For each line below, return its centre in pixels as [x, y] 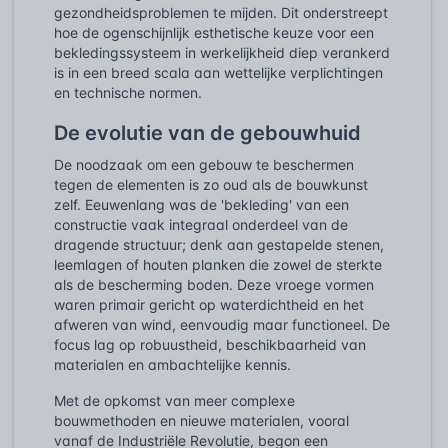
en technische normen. [128, 92]
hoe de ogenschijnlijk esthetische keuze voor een [214, 32]
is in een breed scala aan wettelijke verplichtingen [218, 72]
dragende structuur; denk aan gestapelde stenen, [219, 244]
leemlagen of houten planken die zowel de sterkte [218, 264]
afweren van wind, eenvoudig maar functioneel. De [222, 324]
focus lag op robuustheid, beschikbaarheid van [210, 344]
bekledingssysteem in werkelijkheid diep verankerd [222, 52]
